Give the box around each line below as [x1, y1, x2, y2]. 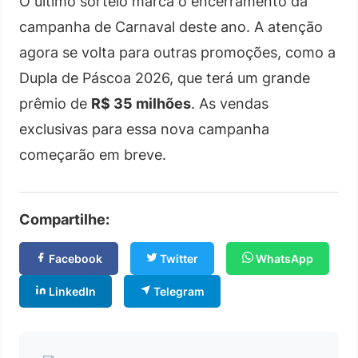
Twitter [157, 252, 198, 265]
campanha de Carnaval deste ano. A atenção [19, 18, 323, 35]
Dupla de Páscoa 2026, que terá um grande [19, 70, 310, 86]
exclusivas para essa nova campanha [19, 121, 269, 137]
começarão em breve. [19, 146, 166, 163]
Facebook [46, 252, 102, 265]
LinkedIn [46, 284, 96, 298]
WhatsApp [253, 252, 313, 265]
